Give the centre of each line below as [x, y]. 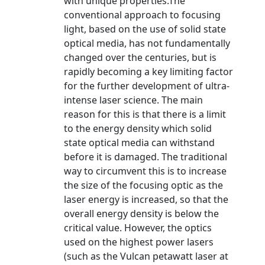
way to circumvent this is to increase [145, 171]
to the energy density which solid [138, 128]
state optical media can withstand [139, 143]
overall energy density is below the [141, 214]
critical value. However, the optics [138, 228]
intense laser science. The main [133, 100]
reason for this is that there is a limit [145, 114]
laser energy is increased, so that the [146, 199]
